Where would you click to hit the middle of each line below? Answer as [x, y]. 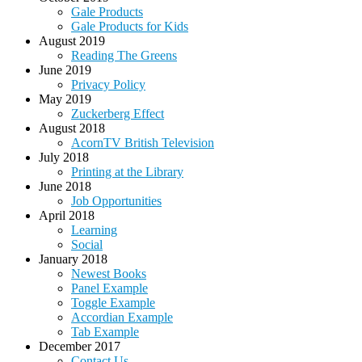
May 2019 [65, 99]
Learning [94, 230]
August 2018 [72, 128]
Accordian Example [122, 318]
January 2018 [73, 259]
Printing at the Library [127, 172]
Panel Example [109, 288]
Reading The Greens [124, 56]
